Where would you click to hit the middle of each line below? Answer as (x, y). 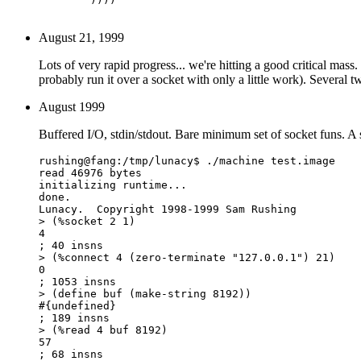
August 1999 (72, 106)
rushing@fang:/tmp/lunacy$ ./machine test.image (190, 160)
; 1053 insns (77, 281)
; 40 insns (71, 245)
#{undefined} (77, 305)
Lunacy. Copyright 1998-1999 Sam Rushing (168, 209)
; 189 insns (74, 317)
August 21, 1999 (81, 37)
